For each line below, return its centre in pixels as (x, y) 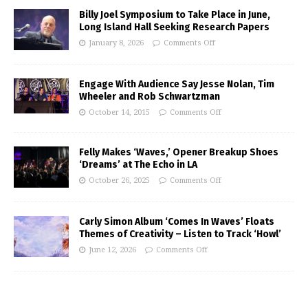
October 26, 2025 (119, 181)
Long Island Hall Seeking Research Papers (174, 27)
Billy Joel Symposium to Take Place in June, (175, 15)
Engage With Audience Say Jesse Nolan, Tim (177, 85)
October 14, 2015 (119, 113)
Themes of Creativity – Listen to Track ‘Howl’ (180, 234)
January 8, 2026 (116, 43)
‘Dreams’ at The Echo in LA (138, 165)
